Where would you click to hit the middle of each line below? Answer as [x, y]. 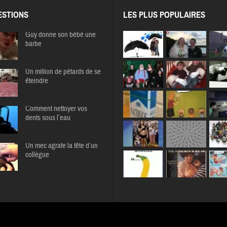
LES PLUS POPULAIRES [164, 15]
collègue [37, 155]
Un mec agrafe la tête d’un [61, 146]
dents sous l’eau [48, 118]
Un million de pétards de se [63, 72]
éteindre [36, 81]
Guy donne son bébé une [60, 35]
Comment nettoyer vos [56, 109]
